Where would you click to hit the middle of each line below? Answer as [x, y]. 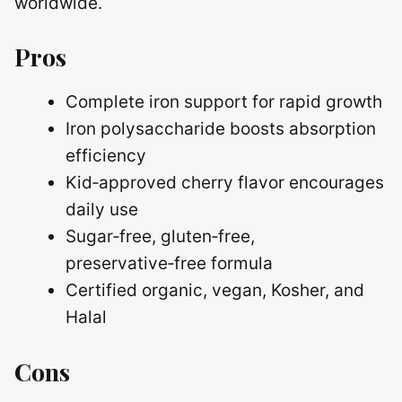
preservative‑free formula [169, 264]
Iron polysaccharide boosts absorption [221, 129]
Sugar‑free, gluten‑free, [160, 237]
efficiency [106, 156]
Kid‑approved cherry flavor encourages [225, 183]
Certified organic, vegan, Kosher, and [215, 291]
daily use [102, 210]
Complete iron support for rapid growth [224, 102]
